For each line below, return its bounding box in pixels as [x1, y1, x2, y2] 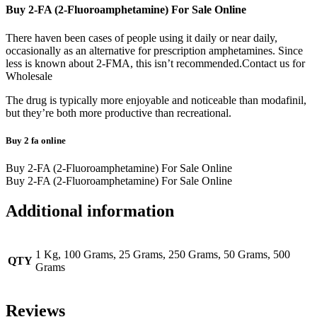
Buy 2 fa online [6, 134, 66, 146]
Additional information [6, 201, 174, 220]
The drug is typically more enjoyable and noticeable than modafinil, [6, 93, 306, 106]
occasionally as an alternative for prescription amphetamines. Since [6, 44, 303, 57]
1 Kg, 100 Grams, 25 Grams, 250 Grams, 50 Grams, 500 [35, 248, 290, 260]
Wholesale [6, 69, 52, 82]
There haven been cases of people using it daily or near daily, [6, 31, 277, 44]
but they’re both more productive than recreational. [6, 106, 231, 119]
